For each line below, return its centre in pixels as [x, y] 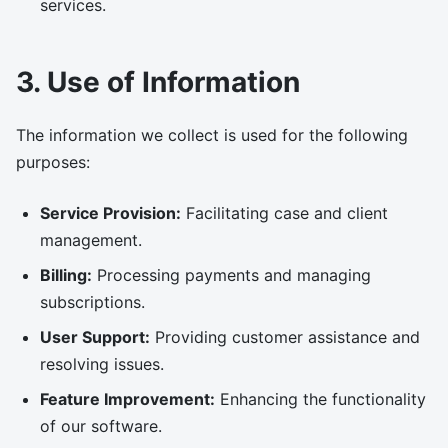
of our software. [101, 426]
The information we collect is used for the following [212, 135]
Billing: [66, 275]
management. [91, 240]
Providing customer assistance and [285, 337]
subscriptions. [92, 302]
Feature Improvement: [127, 399]
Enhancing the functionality [320, 399]
